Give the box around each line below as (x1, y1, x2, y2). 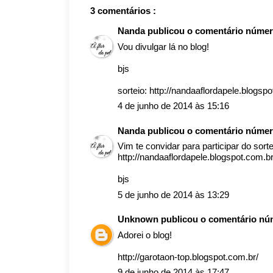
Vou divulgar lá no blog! (118, 41, 209, 52)
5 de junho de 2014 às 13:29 (118, 189, 229, 200)
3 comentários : (90, 5, 156, 16)
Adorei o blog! (118, 229, 172, 240)
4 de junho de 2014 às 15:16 (118, 101, 229, 111)
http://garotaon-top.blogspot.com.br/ (118, 251, 258, 262)
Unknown (118, 214, 161, 224)
